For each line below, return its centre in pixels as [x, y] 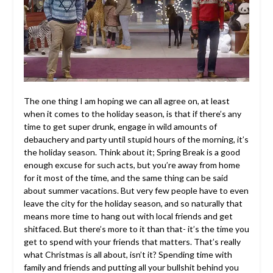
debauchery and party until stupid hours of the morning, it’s [136, 140]
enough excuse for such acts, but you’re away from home [132, 165]
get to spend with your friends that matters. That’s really [132, 242]
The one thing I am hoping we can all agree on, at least [126, 101]
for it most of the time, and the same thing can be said [126, 178]
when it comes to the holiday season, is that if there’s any [132, 114]
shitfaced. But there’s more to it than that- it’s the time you [136, 229]
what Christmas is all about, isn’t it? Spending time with [128, 255]
